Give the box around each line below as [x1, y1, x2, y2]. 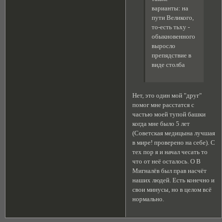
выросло [151, 42, 175, 50]
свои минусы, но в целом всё [132, 186, 212, 193]
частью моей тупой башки [132, 111, 206, 118]
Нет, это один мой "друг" [132, 92, 202, 99]
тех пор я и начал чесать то [132, 148, 208, 156]
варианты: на [151, 4, 188, 12]
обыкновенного [151, 33, 195, 40]
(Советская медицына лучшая [132, 129, 216, 137]
